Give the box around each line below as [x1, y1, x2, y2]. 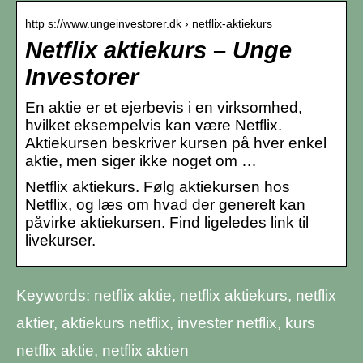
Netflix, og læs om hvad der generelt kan [25, 195, 305, 213]
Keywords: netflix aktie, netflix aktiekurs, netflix [16, 286, 336, 304]
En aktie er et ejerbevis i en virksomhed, [25, 98, 302, 116]
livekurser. [25, 231, 96, 249]
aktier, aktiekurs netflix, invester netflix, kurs [16, 314, 315, 331]
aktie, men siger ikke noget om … [25, 152, 257, 169]
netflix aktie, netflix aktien [16, 341, 189, 359]
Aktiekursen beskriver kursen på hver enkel [25, 134, 327, 152]
